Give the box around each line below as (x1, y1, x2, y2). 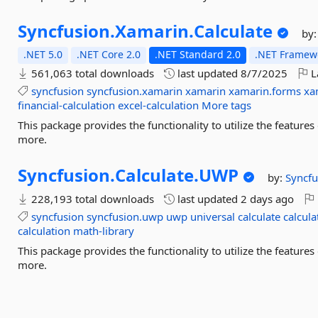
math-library (73, 224, 135, 238)
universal (190, 209, 236, 224)
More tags (202, 98, 252, 112)
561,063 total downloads (28, 66, 155, 80)
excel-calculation (118, 98, 199, 112)
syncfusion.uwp (87, 209, 164, 224)
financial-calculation (18, 98, 116, 112)
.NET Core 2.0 (77, 48, 141, 61)
